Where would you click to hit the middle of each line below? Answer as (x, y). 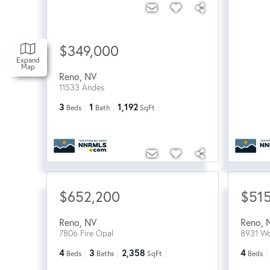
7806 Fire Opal (86, 233)
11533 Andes (82, 87)
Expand (28, 60)
